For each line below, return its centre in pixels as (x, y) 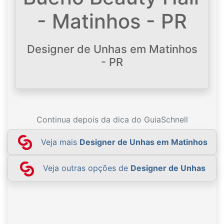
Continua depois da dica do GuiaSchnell (112, 119)
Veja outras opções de (86, 168)
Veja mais (60, 142)
